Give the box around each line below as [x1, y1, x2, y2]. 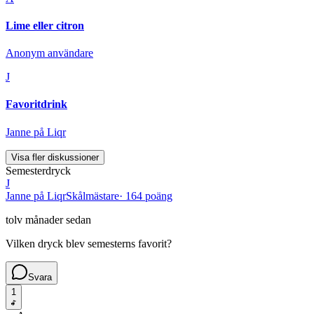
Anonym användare [6, 47, 93, 60]
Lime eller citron [6, 19, 84, 32]
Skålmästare [66, 189, 119, 202]
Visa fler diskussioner [11, 151, 99, 163]
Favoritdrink [6, 98, 67, 111]
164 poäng [125, 189, 172, 202]
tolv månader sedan [6, 213, 91, 226]
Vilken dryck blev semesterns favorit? [6, 237, 172, 250]
